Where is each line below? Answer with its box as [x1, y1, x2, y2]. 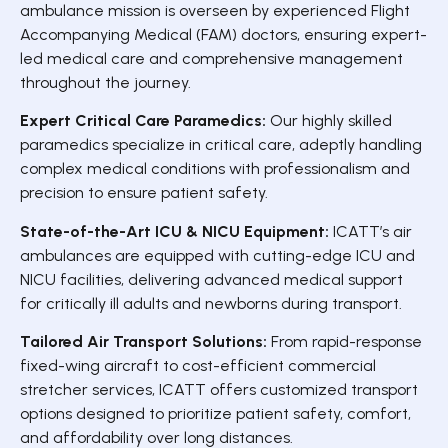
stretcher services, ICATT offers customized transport [20, 380, 418, 400]
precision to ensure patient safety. [20, 183, 268, 203]
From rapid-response [267, 332, 422, 352]
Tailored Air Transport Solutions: [20, 332, 267, 352]
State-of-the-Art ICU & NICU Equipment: [20, 221, 329, 241]
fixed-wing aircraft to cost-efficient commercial [20, 356, 376, 376]
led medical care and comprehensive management [20, 48, 403, 68]
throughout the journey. [20, 72, 191, 92]
